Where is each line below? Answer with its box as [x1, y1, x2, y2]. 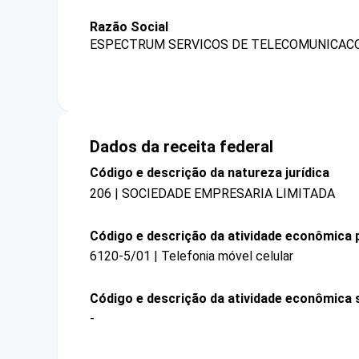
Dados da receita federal [90, 137, 273, 157]
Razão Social [90, 19, 168, 34]
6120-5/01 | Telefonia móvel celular [90, 248, 293, 264]
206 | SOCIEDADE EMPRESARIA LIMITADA [90, 185, 335, 201]
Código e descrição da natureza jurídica [90, 165, 329, 181]
